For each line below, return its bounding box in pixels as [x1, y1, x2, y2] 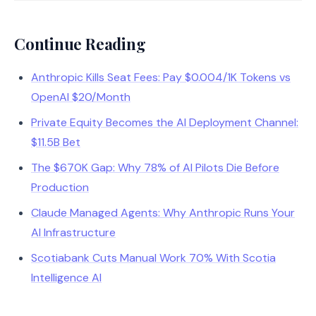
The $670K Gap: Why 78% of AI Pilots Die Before [31, 160, 279, 175]
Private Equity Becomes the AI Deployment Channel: [31, 115, 298, 130]
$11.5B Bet [31, 135, 80, 150]
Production [31, 180, 89, 195]
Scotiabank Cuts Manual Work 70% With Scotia [31, 250, 276, 265]
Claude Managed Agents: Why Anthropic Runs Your [31, 205, 295, 220]
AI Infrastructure [31, 225, 116, 240]
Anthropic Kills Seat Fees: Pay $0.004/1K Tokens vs [31, 70, 291, 85]
